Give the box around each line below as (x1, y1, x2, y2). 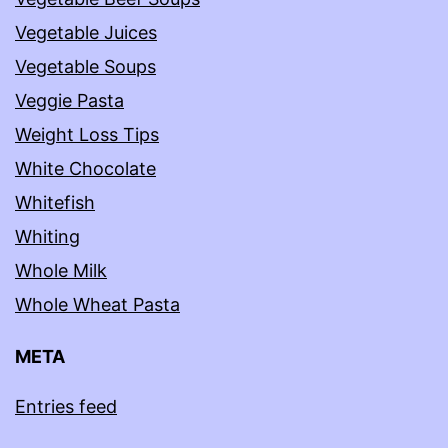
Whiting (15, 226, 80, 248)
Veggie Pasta (15, 90, 124, 112)
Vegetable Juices (15, 22, 157, 44)
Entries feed (15, 396, 117, 418)
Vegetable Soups (15, 56, 156, 78)
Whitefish (15, 192, 95, 214)
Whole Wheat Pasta (15, 294, 180, 316)
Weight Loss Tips (15, 124, 159, 146)
